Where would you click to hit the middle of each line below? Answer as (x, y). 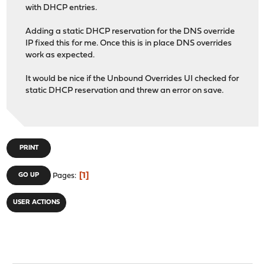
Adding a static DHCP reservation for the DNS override (130, 31)
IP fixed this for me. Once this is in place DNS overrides (129, 43)
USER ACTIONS (37, 203)
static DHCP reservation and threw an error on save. (125, 91)
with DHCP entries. (62, 8)
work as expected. (60, 55)
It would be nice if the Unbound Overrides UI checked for (132, 79)
